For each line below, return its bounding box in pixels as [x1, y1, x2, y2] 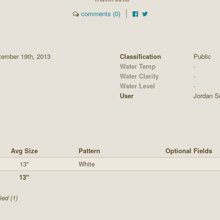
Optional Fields [165, 146, 212, 155]
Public [193, 52, 211, 61]
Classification [120, 52, 161, 61]
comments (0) [81, 8, 120, 18]
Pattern [79, 146, 100, 155]
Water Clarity [120, 71, 159, 81]
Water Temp [120, 61, 156, 71]
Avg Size [10, 146, 38, 155]
